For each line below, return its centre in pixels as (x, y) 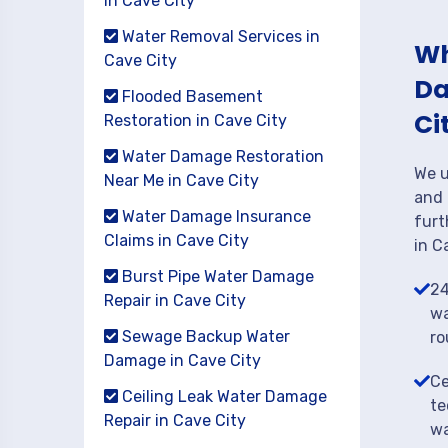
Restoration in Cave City (195, 120)
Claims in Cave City (176, 240)
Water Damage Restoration (221, 156)
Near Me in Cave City (181, 180)
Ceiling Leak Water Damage (222, 396)
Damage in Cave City (182, 360)
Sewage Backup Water (204, 336)
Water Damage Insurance (214, 216)
